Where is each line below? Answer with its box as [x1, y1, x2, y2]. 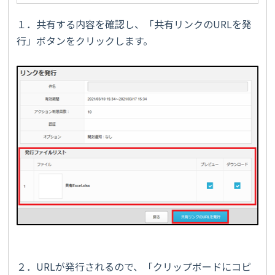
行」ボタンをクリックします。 [17, 33, 153, 48]
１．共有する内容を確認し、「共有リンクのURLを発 [17, 16, 252, 31]
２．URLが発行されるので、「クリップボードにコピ [17, 258, 251, 274]
